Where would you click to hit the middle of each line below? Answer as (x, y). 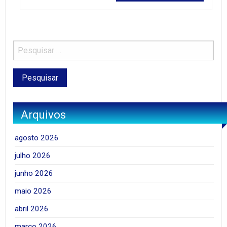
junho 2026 (34, 174)
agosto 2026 (37, 138)
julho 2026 (33, 156)
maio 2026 (33, 191)
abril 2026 (32, 209)
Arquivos (43, 114)
